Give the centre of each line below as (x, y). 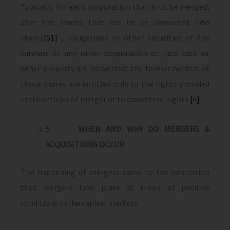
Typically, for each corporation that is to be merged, (115, 7)
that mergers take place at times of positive (115, 187)
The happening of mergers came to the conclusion (115, 172)
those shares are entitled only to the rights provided (115, 84)
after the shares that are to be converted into (115, 22)
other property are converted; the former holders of (115, 68)
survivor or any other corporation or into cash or (115, 53)
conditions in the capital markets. (80, 203)
